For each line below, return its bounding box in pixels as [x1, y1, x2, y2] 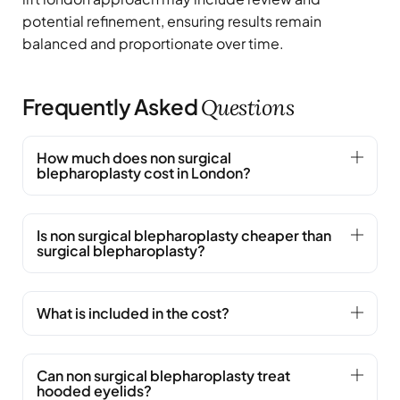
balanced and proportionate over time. [22, 33, 284, 53]
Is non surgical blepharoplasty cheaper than [37, 225, 331, 245]
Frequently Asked [22, 92, 201, 120]
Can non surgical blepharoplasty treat [37, 365, 290, 385]
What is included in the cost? [37, 303, 229, 322]
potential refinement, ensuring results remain [22, 11, 321, 30]
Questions [200, 93, 295, 121]
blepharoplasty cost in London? [37, 162, 251, 182]
